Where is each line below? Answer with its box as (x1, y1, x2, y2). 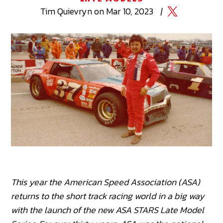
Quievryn (57, 4, 92, 18)
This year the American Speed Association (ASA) (11, 175, 201, 189)
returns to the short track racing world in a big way (11, 189, 205, 203)
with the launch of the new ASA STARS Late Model (11, 203, 205, 217)
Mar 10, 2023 (106, 4, 153, 18)
